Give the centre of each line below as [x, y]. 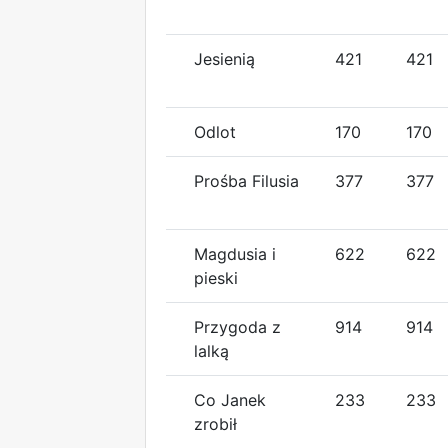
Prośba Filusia [246, 180]
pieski [216, 277]
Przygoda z [237, 326]
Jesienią [224, 58]
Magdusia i [235, 253]
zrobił [215, 423]
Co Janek [230, 399]
